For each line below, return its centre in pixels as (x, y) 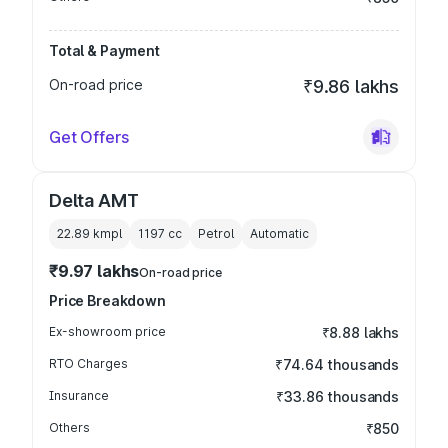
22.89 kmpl (89, 233)
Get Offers (89, 137)
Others (69, 427)
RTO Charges (88, 363)
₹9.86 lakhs (350, 86)
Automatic (279, 233)
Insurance (79, 395)
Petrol (216, 233)
